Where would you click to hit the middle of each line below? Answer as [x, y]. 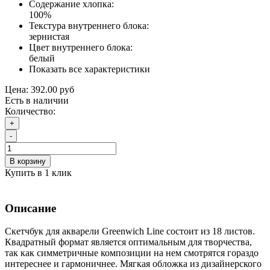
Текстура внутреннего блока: [89, 25]
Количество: [30, 111]
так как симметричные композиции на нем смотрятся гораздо [132, 253]
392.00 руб [52, 89]
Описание [30, 208]
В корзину [28, 161]
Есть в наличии [37, 100]
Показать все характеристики [89, 69]
